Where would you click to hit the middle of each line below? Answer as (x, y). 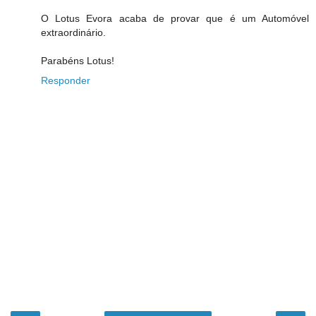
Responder (66, 80)
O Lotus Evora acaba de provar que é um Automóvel (175, 18)
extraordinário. (73, 32)
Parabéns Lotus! (78, 60)
